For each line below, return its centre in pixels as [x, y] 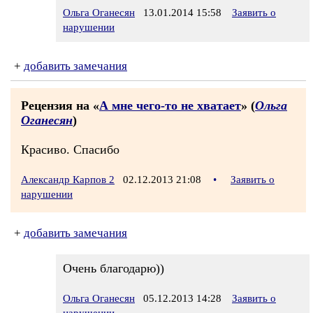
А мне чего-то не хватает [170, 105]
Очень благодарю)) [114, 268]
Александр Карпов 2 [68, 180]
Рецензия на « [60, 105]
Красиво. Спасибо [70, 150]
